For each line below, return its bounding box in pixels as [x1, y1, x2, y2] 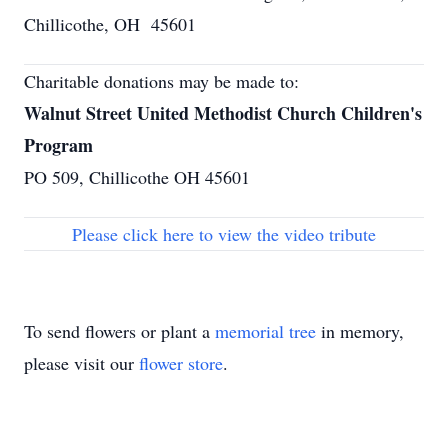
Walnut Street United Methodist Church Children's [24, 100, 422, 126]
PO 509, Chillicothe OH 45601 [24, 165, 250, 189]
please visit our [24, 351, 139, 375]
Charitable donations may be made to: [24, 69, 299, 93]
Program [24, 132, 93, 158]
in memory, [316, 319, 404, 343]
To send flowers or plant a [24, 319, 215, 343]
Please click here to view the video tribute [72, 222, 376, 246]
